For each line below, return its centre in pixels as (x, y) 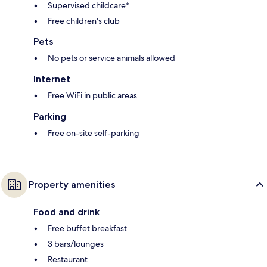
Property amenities (72, 184)
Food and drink (66, 212)
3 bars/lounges (76, 243)
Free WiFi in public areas (92, 95)
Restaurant (68, 259)
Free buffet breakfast (87, 228)
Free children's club (84, 21)
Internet (52, 79)
